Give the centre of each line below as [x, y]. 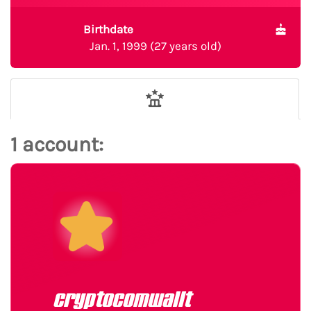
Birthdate [108, 29]
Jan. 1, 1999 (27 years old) [155, 46]
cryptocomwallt [121, 300]
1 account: [57, 144]
